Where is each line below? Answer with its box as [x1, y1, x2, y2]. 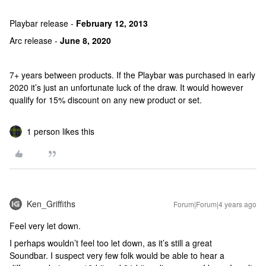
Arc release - [9, 34, 60, 46]
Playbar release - [9, 17, 76, 29]
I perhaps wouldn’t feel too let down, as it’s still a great [9, 237, 212, 249]
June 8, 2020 [60, 34, 111, 46]
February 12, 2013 [76, 17, 148, 29]
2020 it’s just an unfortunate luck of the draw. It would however [9, 81, 243, 93]
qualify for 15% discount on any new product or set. [9, 94, 202, 106]
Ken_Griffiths [27, 198, 75, 210]
